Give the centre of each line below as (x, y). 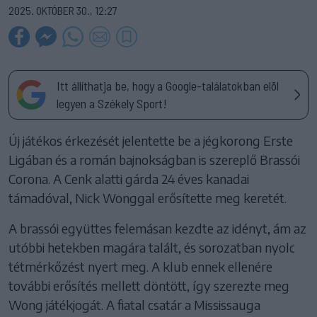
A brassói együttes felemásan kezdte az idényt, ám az (157, 229)
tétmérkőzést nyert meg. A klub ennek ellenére (140, 267)
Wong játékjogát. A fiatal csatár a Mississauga (134, 305)
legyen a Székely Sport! (112, 104)
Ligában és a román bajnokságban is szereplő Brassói (154, 160)
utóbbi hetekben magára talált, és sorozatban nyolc (152, 248)
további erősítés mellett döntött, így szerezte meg (149, 286)
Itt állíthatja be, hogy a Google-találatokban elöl (168, 86)
